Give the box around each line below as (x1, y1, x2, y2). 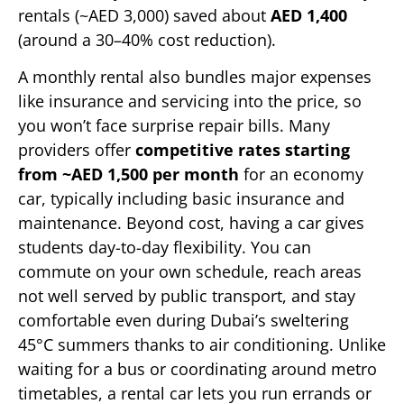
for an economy (239, 163, 363, 186)
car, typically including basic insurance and (18, 188, 344, 210)
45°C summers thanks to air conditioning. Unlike (18, 334, 386, 356)
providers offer (18, 139, 135, 161)
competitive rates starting (135, 139, 350, 161)
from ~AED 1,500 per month (18, 163, 239, 186)
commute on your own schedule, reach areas (18, 261, 362, 283)
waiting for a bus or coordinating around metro (18, 358, 377, 381)
